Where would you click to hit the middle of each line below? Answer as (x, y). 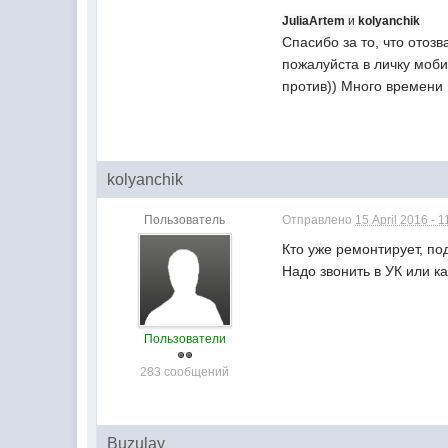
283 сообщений (185, 372)
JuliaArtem (315, 21)
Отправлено (319, 220)
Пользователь (185, 220)
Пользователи (184, 339)
